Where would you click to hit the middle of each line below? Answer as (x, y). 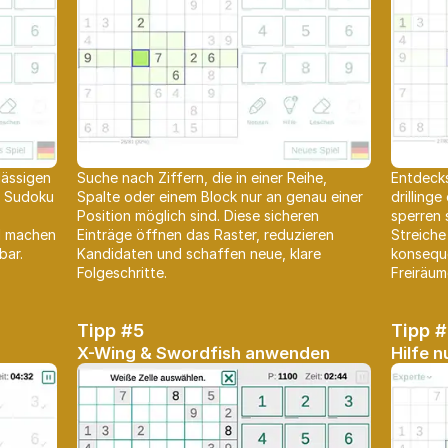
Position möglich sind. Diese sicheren (198, 216)
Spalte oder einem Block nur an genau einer (220, 197)
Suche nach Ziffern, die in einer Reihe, (202, 178)
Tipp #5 (110, 331)
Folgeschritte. (122, 273)
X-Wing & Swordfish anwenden (204, 353)
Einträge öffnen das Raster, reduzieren (205, 235)
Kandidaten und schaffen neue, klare (199, 254)
